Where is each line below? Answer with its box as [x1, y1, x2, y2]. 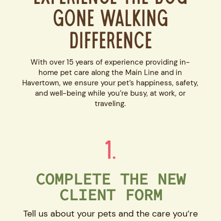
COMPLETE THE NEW [36, 169, 185, 189]
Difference [69, 32, 152, 55]
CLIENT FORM [59, 184, 162, 205]
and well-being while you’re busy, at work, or [35, 88, 186, 98]
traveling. [95, 98, 126, 109]
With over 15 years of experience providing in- [31, 57, 190, 67]
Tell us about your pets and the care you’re [23, 207, 198, 220]
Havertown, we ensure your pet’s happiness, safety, [22, 77, 199, 88]
